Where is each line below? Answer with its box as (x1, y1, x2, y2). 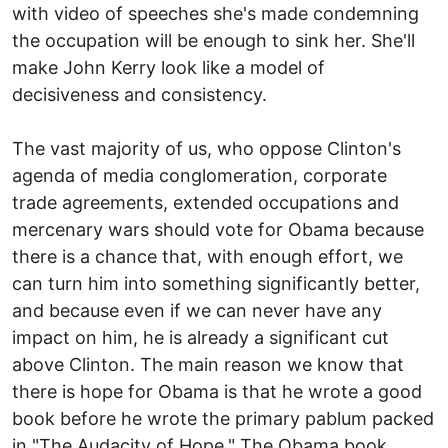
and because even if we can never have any (12, 299, 382, 321)
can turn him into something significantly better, (12, 272, 420, 294)
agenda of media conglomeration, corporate (12, 164, 387, 186)
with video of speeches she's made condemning (12, 2, 419, 24)
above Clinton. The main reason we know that (12, 353, 404, 375)
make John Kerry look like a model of (12, 56, 325, 78)
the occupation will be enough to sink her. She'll (12, 29, 415, 51)
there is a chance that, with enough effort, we (12, 245, 403, 267)
